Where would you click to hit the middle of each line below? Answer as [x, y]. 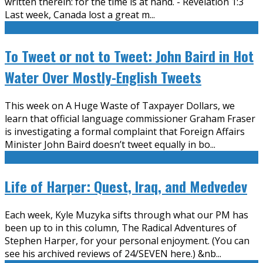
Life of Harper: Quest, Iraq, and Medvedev [126, 186]
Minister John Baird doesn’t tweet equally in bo [107, 145]
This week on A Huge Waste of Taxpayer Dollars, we [120, 106]
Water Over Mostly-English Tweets [103, 77]
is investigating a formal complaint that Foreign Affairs [125, 132]
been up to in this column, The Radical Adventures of [121, 228]
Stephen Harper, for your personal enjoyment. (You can [127, 241]
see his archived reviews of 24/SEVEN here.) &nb [110, 254]
